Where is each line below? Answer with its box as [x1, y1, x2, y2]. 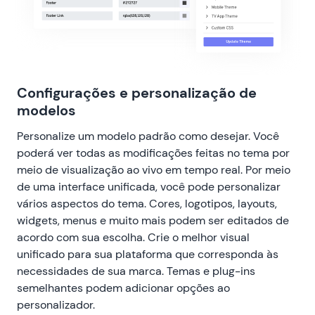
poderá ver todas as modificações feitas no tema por [17, 146, 290, 161]
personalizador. [17, 297, 95, 313]
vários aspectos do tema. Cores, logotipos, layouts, [17, 196, 277, 212]
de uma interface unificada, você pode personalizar [17, 179, 281, 195]
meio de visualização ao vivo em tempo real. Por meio [17, 162, 290, 178]
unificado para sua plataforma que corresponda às [17, 247, 278, 262]
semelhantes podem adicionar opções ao [17, 281, 230, 296]
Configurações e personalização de [17, 84, 257, 103]
